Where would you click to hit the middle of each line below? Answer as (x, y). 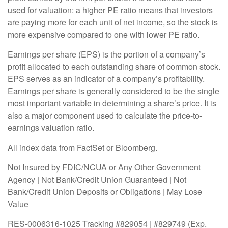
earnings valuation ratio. (51, 127)
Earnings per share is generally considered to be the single (113, 91)
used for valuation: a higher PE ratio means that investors (110, 10)
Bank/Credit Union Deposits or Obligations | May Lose (105, 192)
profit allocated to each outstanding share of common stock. (114, 66)
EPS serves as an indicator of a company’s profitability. (106, 79)
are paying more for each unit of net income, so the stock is (113, 22)
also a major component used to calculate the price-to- (105, 115)
